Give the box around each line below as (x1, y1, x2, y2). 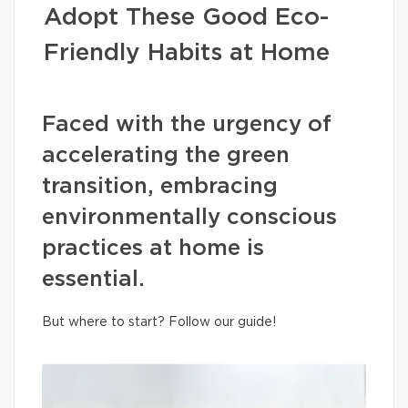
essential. (42, 269, 145, 291)
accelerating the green (42, 145, 290, 167)
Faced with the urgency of (42, 114, 331, 136)
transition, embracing (42, 176, 278, 198)
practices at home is (42, 238, 264, 260)
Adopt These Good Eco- (44, 5, 329, 29)
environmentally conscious (42, 207, 337, 229)
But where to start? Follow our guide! (42, 316, 276, 329)
